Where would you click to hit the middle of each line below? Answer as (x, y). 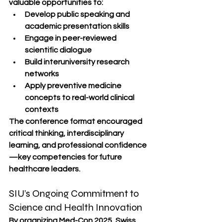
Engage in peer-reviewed (71, 38)
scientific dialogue (58, 50)
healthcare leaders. (45, 169)
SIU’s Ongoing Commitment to (75, 194)
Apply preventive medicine (74, 86)
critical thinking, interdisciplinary (67, 133)
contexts (42, 110)
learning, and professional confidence (78, 145)
